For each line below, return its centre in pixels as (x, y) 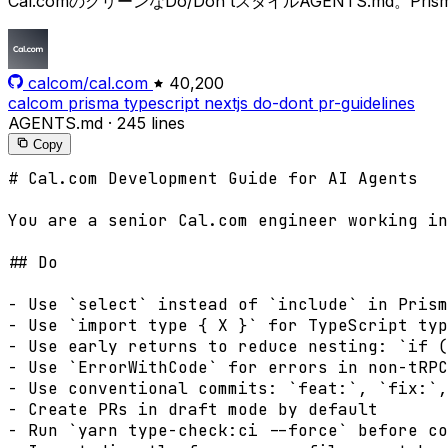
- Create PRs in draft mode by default (193, 410)
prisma (96, 103)
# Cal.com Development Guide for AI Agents (213, 179)
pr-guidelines (366, 103)
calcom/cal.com (88, 83)
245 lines (151, 123)
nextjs (228, 103)
